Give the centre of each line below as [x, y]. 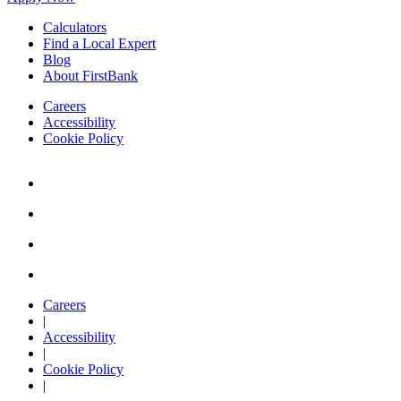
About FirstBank [90, 76]
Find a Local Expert [99, 44]
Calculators [75, 28]
